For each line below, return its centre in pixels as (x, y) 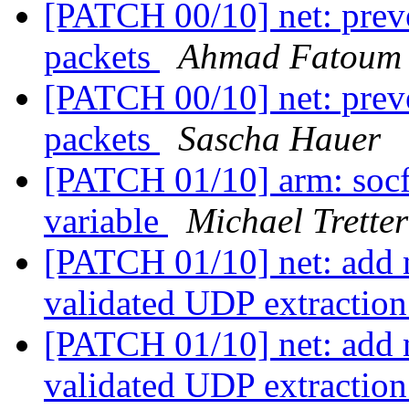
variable (106, 221)
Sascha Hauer (279, 139)
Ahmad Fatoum (290, 57)
